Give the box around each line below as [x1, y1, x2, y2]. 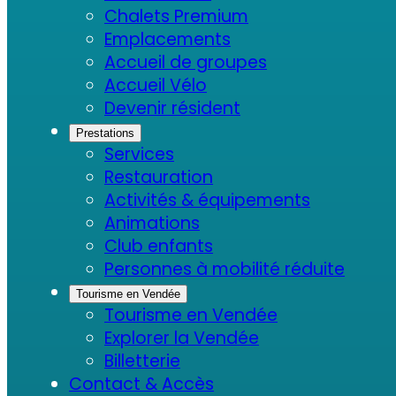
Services [104, 141, 174, 166]
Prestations [76, 126, 134, 140]
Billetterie [104, 348, 180, 373]
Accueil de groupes [104, 49, 267, 74]
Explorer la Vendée [104, 325, 259, 350]
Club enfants [104, 233, 213, 258]
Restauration [104, 164, 213, 189]
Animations [104, 210, 200, 235]
